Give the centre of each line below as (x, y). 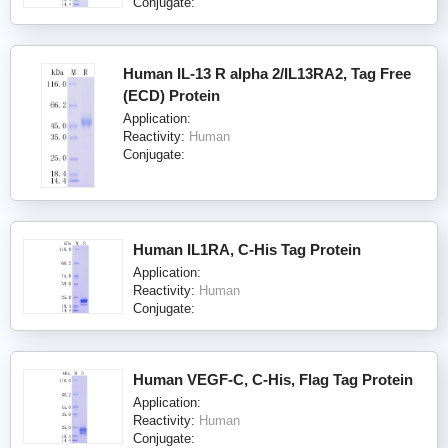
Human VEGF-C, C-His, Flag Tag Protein (273, 379)
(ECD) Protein (171, 95)
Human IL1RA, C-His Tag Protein (247, 249)
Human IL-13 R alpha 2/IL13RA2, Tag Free (267, 73)
